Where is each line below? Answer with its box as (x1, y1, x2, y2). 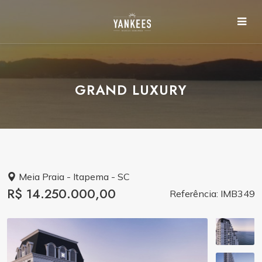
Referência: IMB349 (170, 188, 255, 199)
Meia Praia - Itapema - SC (16, 171, 130, 182)
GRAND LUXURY (75, 80, 187, 100)
